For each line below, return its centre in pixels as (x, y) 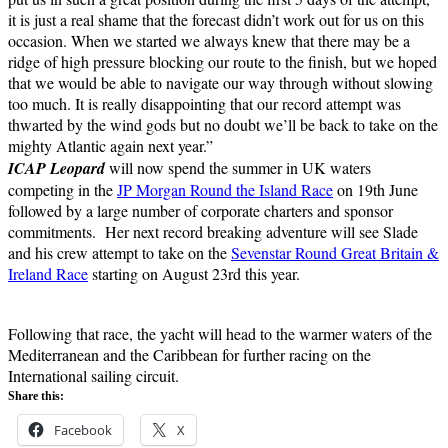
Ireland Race (48, 273)
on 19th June (375, 189)
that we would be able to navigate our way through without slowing (220, 82)
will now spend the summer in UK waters (238, 167)
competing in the (62, 189)
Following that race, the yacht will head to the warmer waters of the (220, 333)
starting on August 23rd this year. (194, 273)
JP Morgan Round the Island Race (225, 189)
